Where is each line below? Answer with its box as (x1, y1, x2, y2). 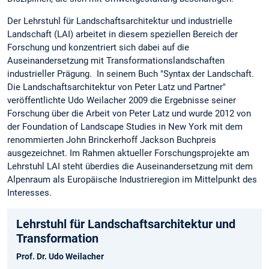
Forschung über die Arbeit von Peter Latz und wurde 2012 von (7, 107, 251, 119)
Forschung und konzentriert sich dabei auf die (7, 41, 189, 53)
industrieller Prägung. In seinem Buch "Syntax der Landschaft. (7, 68, 254, 79)
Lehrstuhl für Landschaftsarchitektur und (16, 217, 235, 232)
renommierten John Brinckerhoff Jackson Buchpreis (7, 134, 216, 145)
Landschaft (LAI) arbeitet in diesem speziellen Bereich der (7, 28, 238, 40)
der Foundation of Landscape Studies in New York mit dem (7, 121, 243, 132)
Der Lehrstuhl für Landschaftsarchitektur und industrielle (7, 15, 232, 26)
